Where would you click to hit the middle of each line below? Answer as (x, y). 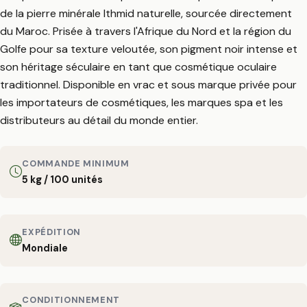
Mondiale (45, 248)
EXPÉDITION (51, 232)
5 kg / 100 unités (63, 179)
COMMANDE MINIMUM (76, 163)
